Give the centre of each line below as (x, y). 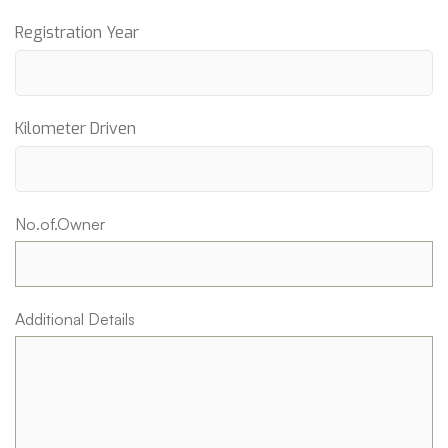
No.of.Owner (60, 223)
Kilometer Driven (75, 128)
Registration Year (77, 32)
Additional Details (75, 318)
